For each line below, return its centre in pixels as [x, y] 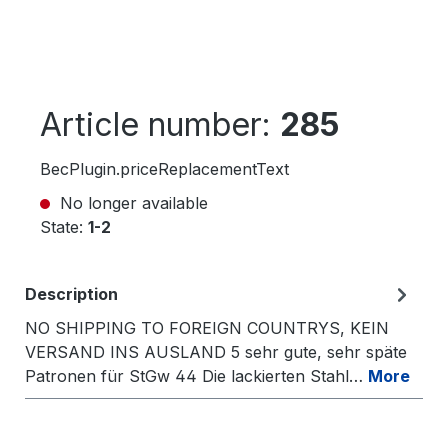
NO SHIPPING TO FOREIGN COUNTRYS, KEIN [207, 328]
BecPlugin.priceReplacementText [164, 169]
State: [64, 227]
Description [71, 294]
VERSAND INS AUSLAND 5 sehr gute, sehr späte [216, 352]
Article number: [160, 124]
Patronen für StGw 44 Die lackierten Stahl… [196, 376]
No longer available [131, 203]
